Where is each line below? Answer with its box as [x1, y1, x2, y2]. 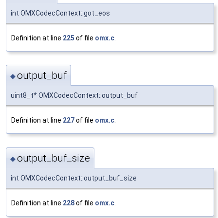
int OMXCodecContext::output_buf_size [11, 174, 137, 182]
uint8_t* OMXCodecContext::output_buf [11, 91, 138, 100]
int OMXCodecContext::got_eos [11, 9, 110, 17]
